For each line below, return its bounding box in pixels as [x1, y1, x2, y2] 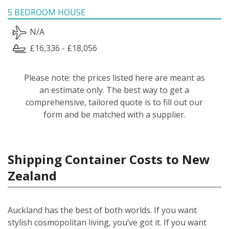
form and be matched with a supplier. [43, 108, 186, 120]
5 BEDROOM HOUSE [8, 6, 85, 18]
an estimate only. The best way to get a [39, 84, 190, 96]
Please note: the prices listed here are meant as [24, 72, 205, 83]
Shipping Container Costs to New [8, 150, 210, 168]
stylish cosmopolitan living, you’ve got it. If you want [8, 216, 207, 228]
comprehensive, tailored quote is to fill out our [26, 96, 203, 108]
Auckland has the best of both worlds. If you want [8, 204, 197, 216]
